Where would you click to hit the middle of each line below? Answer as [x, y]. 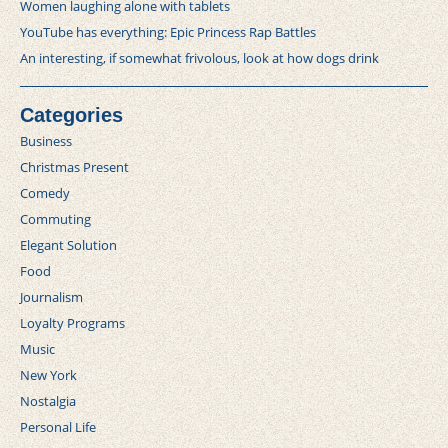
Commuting [55, 218]
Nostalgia [48, 400]
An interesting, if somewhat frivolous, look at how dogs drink [199, 57]
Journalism [51, 296]
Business [46, 140]
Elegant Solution [68, 244]
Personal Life [58, 426]
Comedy [45, 192]
